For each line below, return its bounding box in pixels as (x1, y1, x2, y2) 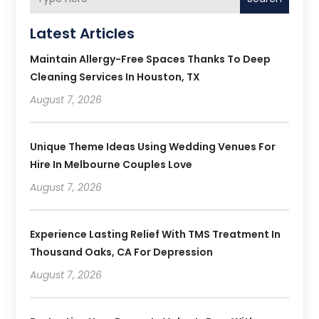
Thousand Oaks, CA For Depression (30, 244, 214, 259)
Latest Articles (30, 23, 135, 43)
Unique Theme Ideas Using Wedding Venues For (30, 139, 276, 154)
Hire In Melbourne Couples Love (30, 157, 193, 172)
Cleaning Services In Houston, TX (30, 69, 201, 84)
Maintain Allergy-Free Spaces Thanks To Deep (30, 51, 271, 66)
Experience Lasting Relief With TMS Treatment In (30, 226, 281, 241)
